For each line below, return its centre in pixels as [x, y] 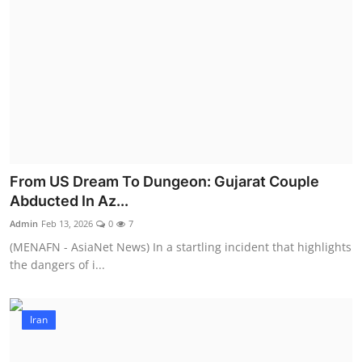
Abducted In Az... [69, 201]
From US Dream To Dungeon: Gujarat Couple [164, 182]
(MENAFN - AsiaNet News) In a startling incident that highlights [181, 247]
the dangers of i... [57, 265]
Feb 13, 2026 [67, 224]
